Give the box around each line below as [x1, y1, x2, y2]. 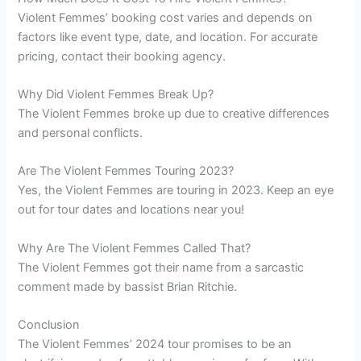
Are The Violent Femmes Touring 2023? [18, 164, 234, 179]
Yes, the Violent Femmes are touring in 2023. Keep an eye [18, 183, 334, 198]
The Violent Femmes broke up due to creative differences [18, 106, 330, 122]
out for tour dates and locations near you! [18, 202, 245, 218]
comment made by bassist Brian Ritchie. [18, 279, 238, 294]
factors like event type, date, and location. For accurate [18, 29, 318, 44]
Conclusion [18, 317, 81, 333]
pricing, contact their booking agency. [18, 48, 226, 64]
